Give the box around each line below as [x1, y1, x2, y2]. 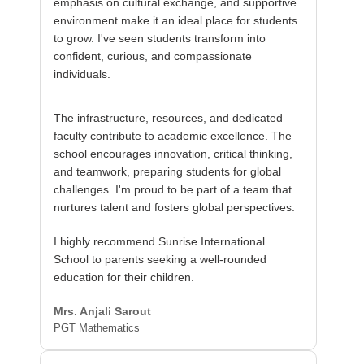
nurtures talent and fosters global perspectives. [54, 201, 296, 214]
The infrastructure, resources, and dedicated [54, 111, 284, 124]
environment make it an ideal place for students [54, 14, 298, 27]
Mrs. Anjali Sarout [54, 305, 152, 318]
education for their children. [54, 271, 195, 284]
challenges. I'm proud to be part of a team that [54, 183, 292, 196]
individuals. [54, 67, 111, 80]
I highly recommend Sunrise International [54, 235, 266, 248]
